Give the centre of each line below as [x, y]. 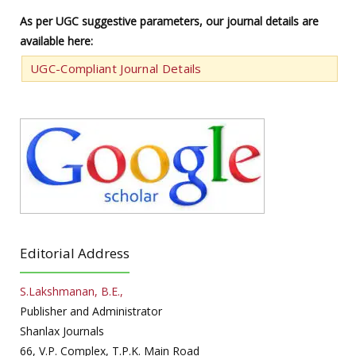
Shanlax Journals [62, 331]
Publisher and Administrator [91, 311]
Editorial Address [75, 253]
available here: [56, 41]
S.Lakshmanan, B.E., [72, 291]
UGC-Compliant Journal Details [116, 68]
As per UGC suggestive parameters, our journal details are [169, 21]
